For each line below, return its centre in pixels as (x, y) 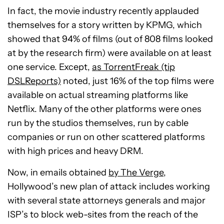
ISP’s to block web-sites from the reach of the (103, 215)
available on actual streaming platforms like (98, 95)
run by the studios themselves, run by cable (98, 123)
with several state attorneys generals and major (106, 201)
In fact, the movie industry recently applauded (103, 11)
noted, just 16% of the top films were (137, 81)
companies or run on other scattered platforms (106, 137)
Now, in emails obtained (58, 173)
